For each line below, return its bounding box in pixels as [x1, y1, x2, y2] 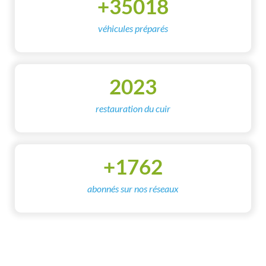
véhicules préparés [98, 23, 168, 34]
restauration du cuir [96, 103, 170, 114]
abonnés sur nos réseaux [87, 183, 179, 194]
